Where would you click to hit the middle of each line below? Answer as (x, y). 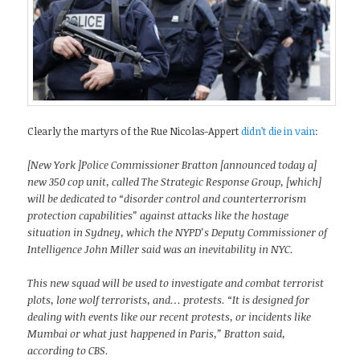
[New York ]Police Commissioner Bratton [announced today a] (172, 164)
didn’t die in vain (278, 131)
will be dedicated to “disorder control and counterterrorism (167, 198)
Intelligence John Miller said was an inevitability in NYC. (161, 249)
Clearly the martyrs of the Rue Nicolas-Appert (135, 131)
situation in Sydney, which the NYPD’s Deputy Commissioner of (178, 232)
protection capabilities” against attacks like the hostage (158, 215)
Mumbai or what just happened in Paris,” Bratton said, (157, 333)
